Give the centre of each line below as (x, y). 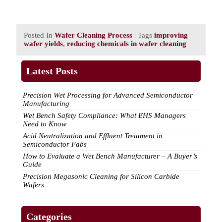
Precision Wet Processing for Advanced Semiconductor (108, 95)
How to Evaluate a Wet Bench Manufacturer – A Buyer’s (110, 156)
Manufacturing (46, 104)
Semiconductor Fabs (55, 144)
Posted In (39, 35)
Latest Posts (52, 71)
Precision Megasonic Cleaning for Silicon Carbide (101, 177)
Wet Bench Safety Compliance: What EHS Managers (104, 116)
